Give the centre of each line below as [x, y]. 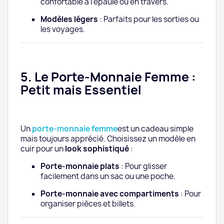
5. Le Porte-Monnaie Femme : [108, 77]
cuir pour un [43, 149]
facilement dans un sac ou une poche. [108, 176]
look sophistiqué [97, 149]
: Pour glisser [143, 166]
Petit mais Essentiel [81, 90]
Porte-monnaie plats [80, 166]
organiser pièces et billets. [88, 204]
